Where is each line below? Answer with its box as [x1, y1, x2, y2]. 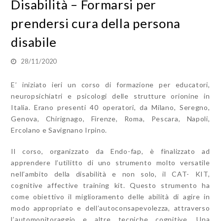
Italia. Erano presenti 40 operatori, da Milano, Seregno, [11, 103, 210, 111]
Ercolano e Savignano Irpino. [11, 125, 108, 134]
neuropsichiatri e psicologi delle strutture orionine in [11, 91, 210, 100]
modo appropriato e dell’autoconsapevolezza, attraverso [11, 203, 210, 212]
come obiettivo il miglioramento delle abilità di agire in [11, 192, 210, 201]
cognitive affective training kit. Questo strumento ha [11, 181, 210, 189]
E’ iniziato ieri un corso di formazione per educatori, [11, 80, 210, 89]
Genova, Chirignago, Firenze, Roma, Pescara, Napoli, [11, 114, 210, 123]
